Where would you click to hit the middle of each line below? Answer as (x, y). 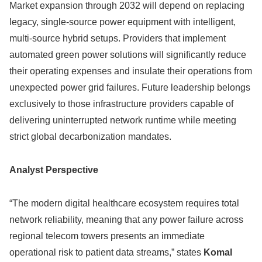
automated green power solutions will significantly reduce (128, 55)
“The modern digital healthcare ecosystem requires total (124, 203)
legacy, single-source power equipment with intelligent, (123, 22)
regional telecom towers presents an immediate (107, 236)
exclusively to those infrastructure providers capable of (121, 104)
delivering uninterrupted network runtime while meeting (123, 120)
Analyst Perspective (54, 170)
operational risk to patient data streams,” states (106, 252)
